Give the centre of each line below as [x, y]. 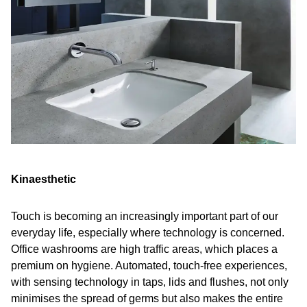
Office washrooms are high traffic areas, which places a [144, 249]
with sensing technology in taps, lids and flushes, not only [150, 282]
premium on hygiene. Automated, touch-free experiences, [149, 266]
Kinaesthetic [44, 179]
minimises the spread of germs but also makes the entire [147, 298]
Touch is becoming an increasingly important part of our [145, 216]
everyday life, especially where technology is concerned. [148, 233]
